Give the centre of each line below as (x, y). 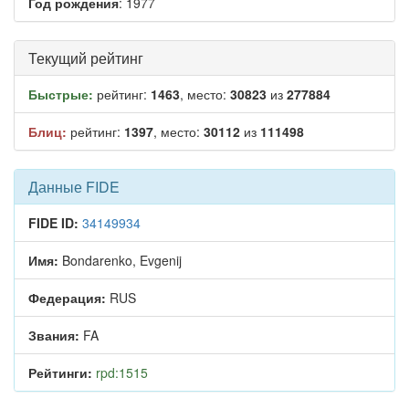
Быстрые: (61, 94)
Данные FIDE (74, 187)
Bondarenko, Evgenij (120, 260)
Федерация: (67, 298)
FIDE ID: (53, 223)
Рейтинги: (60, 372)
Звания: (54, 335)
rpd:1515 (122, 372)
